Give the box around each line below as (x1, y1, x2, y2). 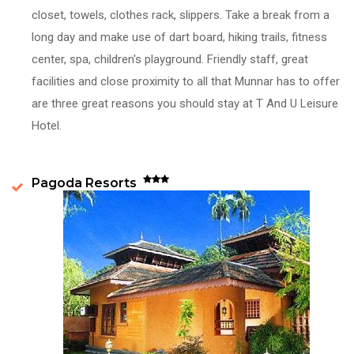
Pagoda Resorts (32, 175, 143, 190)
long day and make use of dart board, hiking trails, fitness (32, 29, 327, 44)
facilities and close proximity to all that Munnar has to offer (32, 73, 340, 88)
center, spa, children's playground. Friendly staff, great (32, 51, 308, 66)
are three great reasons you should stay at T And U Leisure (32, 96, 338, 111)
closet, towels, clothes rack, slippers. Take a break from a (32, 7, 330, 22)
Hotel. (32, 118, 62, 133)
